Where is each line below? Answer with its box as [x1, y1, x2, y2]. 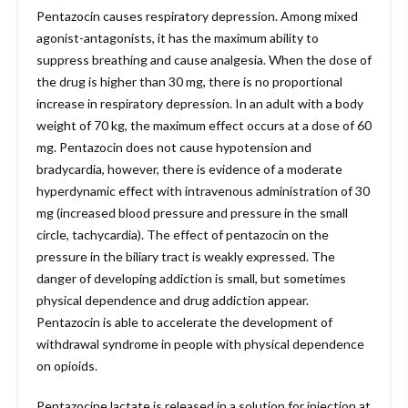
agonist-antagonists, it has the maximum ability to [36, 30, 319, 46]
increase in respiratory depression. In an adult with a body [36, 96, 363, 112]
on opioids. [36, 358, 97, 374]
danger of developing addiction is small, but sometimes [36, 270, 346, 287]
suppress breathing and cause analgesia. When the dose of [36, 52, 372, 68]
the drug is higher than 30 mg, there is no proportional [36, 74, 342, 90]
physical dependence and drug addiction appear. [36, 292, 309, 309]
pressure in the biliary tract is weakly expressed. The [36, 249, 335, 265]
